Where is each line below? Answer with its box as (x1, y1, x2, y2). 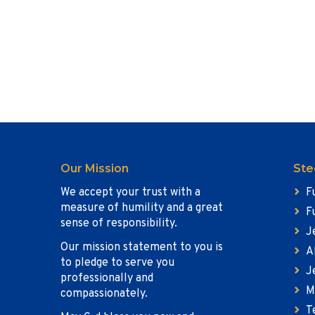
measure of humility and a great (60, 201, 223, 215)
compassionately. (60, 287, 148, 301)
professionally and (60, 271, 153, 285)
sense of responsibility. (60, 217, 177, 231)
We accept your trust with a (60, 186, 200, 200)
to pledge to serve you (60, 256, 174, 270)
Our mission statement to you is (60, 240, 223, 255)
